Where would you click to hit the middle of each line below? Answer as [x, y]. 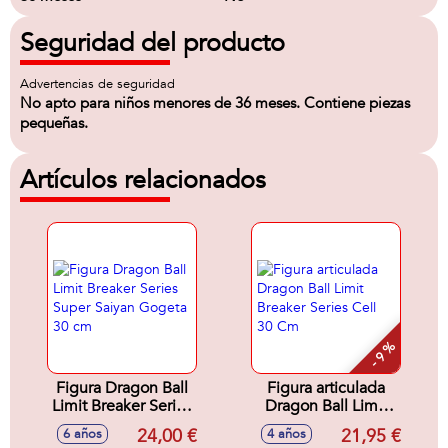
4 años [286, 434]
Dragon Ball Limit [326, 406]
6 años [82, 434]
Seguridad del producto [152, 43]
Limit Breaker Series [122, 406]
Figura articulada [326, 388]
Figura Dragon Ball [122, 388]
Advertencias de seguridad [97, 84]
